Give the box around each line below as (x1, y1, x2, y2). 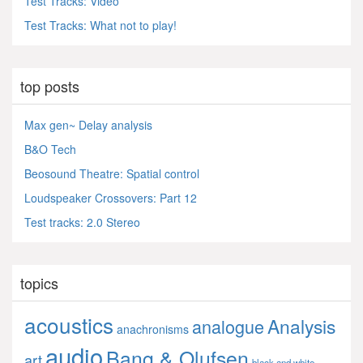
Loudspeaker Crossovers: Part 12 (24, 189, 197, 206)
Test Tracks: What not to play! (24, 16, 177, 33)
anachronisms (117, 320, 189, 337)
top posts (20, 75, 79, 96)
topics (20, 271, 58, 293)
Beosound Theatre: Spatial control (24, 164, 199, 181)
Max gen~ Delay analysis (24, 116, 152, 133)
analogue (192, 313, 264, 339)
